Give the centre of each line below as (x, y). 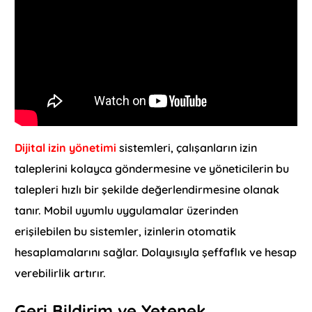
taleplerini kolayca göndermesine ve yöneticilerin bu (152, 169)
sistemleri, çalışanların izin (188, 148)
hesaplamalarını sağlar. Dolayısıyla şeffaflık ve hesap (156, 252)
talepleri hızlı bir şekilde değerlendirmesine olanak (147, 189)
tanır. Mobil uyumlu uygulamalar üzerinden (127, 210)
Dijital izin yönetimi (67, 148)
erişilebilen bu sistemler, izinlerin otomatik (126, 231)
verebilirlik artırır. (61, 273)
